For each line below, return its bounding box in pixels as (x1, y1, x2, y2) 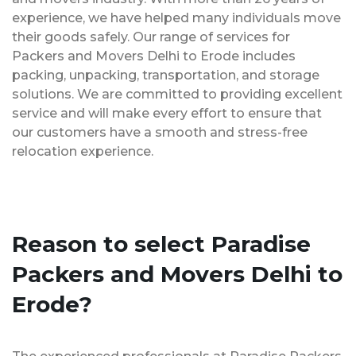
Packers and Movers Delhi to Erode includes (12, 48, 296, 64)
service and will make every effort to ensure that (12, 105, 322, 121)
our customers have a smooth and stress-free (12, 124, 308, 140)
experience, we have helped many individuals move (12, 10, 341, 25)
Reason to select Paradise (12, 230, 311, 257)
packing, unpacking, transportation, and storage (12, 67, 319, 83)
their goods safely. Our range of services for (12, 29, 290, 44)
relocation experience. (12, 143, 153, 159)
